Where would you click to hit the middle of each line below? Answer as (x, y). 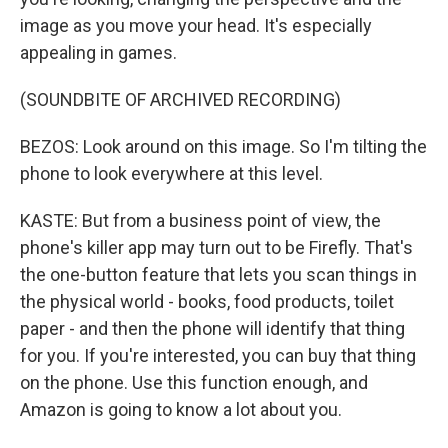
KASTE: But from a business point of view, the (200, 220)
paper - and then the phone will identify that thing (212, 328)
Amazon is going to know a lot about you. (181, 409)
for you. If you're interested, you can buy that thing (218, 355)
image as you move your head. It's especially (196, 25)
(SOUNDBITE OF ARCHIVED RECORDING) (180, 99)
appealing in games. (98, 52)
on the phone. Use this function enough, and (194, 382)
